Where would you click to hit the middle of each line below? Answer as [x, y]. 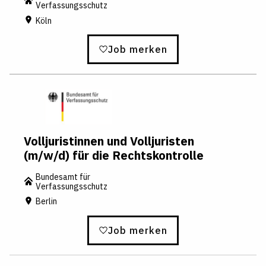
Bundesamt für [63, 177]
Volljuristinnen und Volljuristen [109, 141]
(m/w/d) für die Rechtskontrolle [114, 155]
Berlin [46, 202]
